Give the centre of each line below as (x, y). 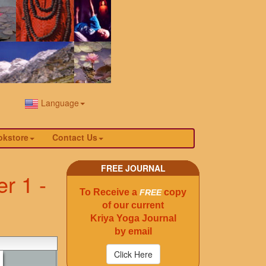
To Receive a (110, 192)
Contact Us (75, 137)
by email (133, 232)
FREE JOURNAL (133, 168)
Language (58, 103)
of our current (133, 205)
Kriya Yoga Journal (133, 218)
